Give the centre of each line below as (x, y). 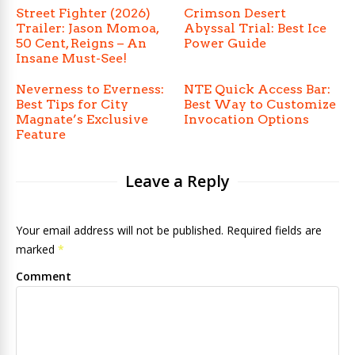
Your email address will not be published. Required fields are (169, 230)
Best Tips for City (72, 104)
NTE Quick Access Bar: (258, 89)
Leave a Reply (177, 181)
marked (37, 249)
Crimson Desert (235, 13)
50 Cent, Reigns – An (81, 43)
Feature (41, 134)
